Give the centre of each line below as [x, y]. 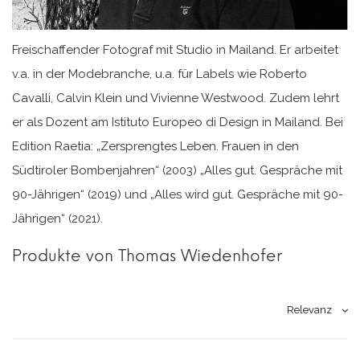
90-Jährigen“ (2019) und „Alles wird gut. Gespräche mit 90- [178, 195]
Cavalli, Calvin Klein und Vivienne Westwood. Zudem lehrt [176, 98]
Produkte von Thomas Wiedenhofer [147, 256]
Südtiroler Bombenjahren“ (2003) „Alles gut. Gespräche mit [177, 171]
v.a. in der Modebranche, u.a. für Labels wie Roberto [160, 74]
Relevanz [309, 310]
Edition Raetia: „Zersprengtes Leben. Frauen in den [155, 147]
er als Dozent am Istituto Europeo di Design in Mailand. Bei [178, 123]
